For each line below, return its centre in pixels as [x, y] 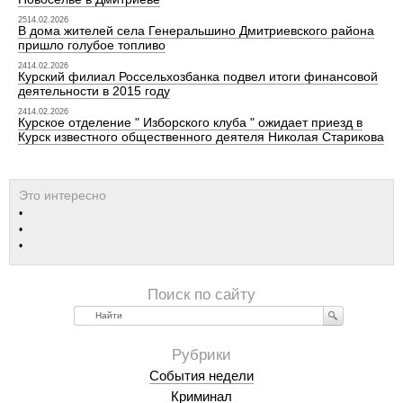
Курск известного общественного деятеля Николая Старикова [201, 137]
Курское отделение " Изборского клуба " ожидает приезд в [190, 122]
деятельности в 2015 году [94, 91]
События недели [201, 376]
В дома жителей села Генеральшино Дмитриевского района [196, 31]
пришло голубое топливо [91, 45]
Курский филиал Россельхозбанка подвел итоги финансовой [197, 76]
